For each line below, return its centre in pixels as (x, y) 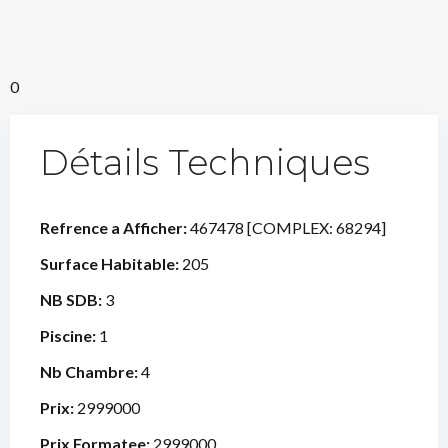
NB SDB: (72, 300)
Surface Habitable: (111, 264)
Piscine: (69, 336)
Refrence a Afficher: (115, 228)
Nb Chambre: (90, 372)
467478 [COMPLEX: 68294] (288, 228)
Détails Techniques (205, 163)
